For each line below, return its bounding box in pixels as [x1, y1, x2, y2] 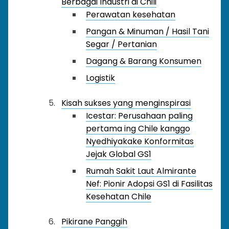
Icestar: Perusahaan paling [86, 110, 193, 122]
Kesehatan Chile [86, 191, 151, 202]
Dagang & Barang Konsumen [86, 55, 201, 67]
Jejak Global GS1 [86, 148, 151, 160]
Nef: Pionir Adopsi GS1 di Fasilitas [86, 178, 213, 190]
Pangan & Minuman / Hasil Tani [86, 26, 209, 37]
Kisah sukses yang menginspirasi [61, 97, 191, 109]
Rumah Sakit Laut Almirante [86, 165, 196, 177]
